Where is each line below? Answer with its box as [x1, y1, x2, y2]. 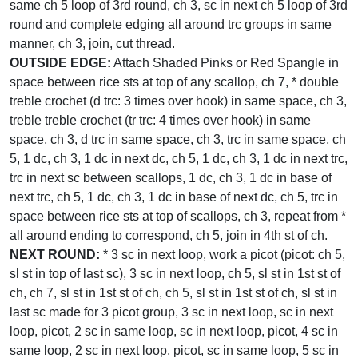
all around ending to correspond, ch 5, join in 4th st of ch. [10, 229, 328, 242]
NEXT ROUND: [10, 248, 100, 261]
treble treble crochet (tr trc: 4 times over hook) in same [10, 113, 311, 127]
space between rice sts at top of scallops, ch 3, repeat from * [10, 209, 346, 223]
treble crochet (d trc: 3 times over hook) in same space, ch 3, [10, 94, 347, 108]
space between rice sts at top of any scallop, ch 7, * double [10, 75, 339, 89]
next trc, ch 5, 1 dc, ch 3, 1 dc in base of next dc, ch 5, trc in [10, 190, 338, 204]
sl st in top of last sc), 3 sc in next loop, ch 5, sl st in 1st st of [10, 267, 340, 280]
